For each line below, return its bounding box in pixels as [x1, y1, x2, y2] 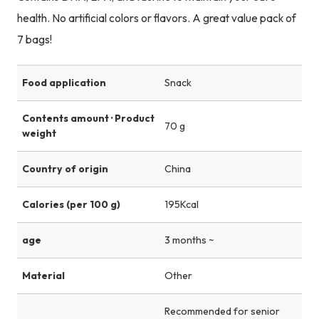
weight [21, 127, 56, 140]
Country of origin [21, 162, 108, 176]
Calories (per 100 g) [21, 198, 120, 211]
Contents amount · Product [21, 112, 155, 125]
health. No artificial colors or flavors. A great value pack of [16, 11, 296, 25]
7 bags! [16, 32, 52, 46]
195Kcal [164, 198, 199, 211]
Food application [21, 75, 106, 89]
